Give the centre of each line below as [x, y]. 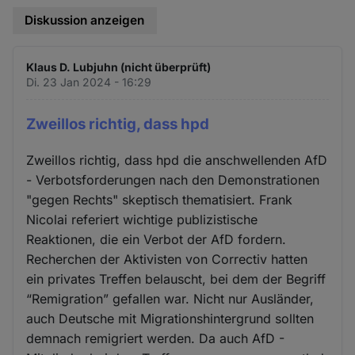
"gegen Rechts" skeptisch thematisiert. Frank [160, 199]
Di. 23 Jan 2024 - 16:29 [89, 82]
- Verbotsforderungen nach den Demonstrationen [173, 179]
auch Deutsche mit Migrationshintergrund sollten [170, 318]
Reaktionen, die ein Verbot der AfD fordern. [157, 239]
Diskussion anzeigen [85, 21]
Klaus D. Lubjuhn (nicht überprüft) [119, 67]
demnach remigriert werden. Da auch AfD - [156, 338]
